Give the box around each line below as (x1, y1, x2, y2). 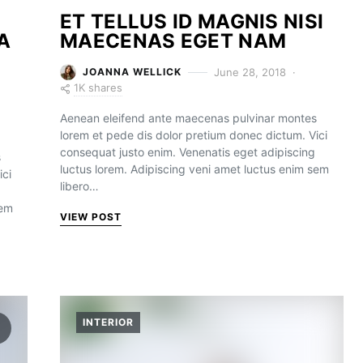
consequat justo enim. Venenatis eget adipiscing (60, 145, 315, 159)
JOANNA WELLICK (83, 66, 181, 78)
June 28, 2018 (214, 65, 286, 79)
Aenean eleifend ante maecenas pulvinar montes (60, 111, 317, 125)
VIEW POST (60, 211, 122, 223)
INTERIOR (83, 316, 134, 328)
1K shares (74, 81, 122, 94)
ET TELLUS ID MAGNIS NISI (60, 10, 324, 33)
